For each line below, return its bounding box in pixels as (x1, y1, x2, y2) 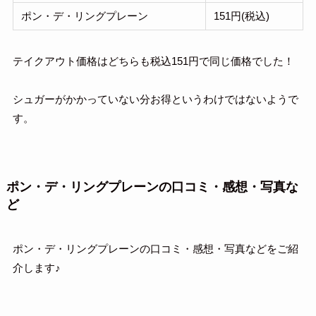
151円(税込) (214, 10, 270, 23)
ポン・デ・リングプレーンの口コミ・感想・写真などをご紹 (12, 243, 298, 255)
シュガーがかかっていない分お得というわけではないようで (12, 93, 298, 106)
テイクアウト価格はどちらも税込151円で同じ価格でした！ (12, 55, 294, 68)
